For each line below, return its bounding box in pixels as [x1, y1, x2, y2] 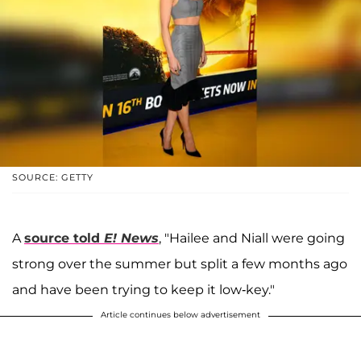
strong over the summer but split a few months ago [12, 255, 347, 272]
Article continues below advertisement [101, 309, 260, 320]
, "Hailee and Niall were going [159, 230, 345, 246]
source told [24, 230, 104, 246]
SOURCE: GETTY [12, 171, 93, 183]
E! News [104, 230, 159, 246]
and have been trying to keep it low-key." [12, 281, 275, 297]
